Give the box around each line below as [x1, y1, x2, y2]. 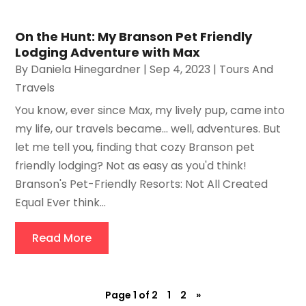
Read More [32, 230, 92, 247]
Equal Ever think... [15, 195, 107, 211]
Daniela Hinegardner [31, 61, 141, 78]
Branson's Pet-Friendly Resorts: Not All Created [15, 176, 268, 193]
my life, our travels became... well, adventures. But [15, 121, 281, 137]
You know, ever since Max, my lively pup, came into [15, 102, 286, 119]
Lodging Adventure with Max [15, 44, 201, 61]
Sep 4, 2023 [150, 61, 211, 78]
